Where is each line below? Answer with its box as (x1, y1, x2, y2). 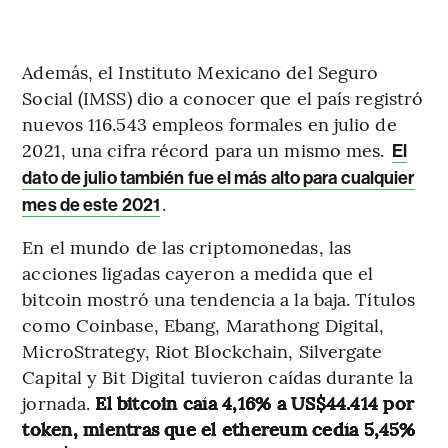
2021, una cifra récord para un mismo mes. (22, 136, 390, 162)
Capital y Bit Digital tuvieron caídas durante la (22, 363, 414, 389)
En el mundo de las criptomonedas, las (22, 233, 352, 259)
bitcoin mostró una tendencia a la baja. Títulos (22, 285, 416, 311)
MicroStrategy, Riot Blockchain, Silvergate (22, 337, 383, 363)
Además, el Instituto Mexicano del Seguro (22, 58, 379, 84)
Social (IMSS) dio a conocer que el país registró (22, 84, 424, 110)
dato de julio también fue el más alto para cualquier (22, 166, 415, 189)
